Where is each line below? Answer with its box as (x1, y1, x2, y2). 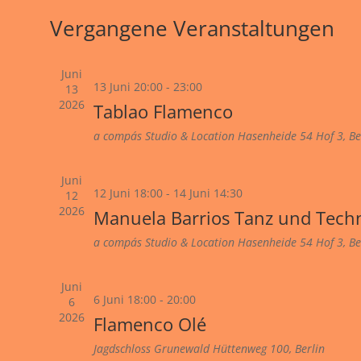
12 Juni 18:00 (93, 185, 163, 201)
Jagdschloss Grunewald (93, 341, 213, 356)
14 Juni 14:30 (172, 185, 243, 201)
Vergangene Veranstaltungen (49, 14, 334, 43)
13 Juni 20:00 (93, 79, 163, 94)
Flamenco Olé (93, 312, 206, 336)
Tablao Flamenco (93, 99, 233, 123)
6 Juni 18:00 (93, 292, 156, 307)
